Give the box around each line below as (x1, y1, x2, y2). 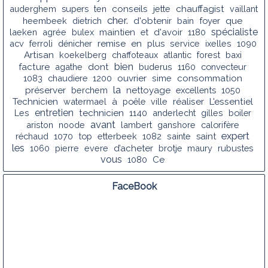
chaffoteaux (111, 49, 158, 60)
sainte (167, 130, 191, 141)
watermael (63, 96, 106, 106)
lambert (121, 119, 152, 130)
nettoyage (126, 84, 170, 96)
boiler (228, 107, 251, 118)
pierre (55, 142, 79, 153)
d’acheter (114, 142, 153, 154)
